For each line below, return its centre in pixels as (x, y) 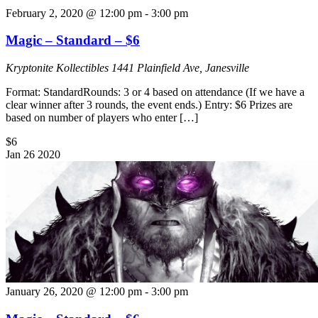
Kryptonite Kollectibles (59, 67)
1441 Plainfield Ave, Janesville (180, 67)
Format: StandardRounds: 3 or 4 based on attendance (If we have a (155, 92)
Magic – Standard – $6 (73, 40)
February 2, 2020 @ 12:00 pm (74, 13)
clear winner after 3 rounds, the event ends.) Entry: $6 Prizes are (149, 104)
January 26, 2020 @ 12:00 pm (74, 291)
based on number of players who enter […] (102, 117)
